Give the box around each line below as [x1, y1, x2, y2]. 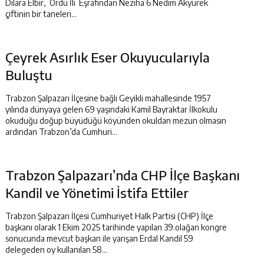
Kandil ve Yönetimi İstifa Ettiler [5, 184, 189, 201]
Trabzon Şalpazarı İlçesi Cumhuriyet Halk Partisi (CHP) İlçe [5, 211, 213, 221]
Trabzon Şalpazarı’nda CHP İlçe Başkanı [5, 167, 240, 183]
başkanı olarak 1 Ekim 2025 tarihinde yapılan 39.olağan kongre [5, 222, 227, 232]
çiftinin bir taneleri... [5, 9, 77, 19]
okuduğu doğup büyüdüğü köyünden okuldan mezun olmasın [5, 115, 226, 126]
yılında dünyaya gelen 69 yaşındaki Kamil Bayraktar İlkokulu [5, 104, 217, 114]
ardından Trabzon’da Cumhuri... [5, 127, 117, 137]
